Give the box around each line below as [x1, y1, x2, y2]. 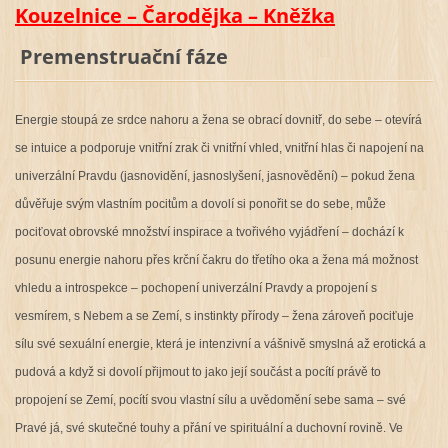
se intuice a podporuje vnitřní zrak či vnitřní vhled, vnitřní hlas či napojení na [14, 140, 424, 155]
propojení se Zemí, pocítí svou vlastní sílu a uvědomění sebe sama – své [14, 392, 406, 407]
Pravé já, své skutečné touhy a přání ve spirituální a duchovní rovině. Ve [14, 420, 403, 435]
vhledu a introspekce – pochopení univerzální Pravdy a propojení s [14, 280, 377, 295]
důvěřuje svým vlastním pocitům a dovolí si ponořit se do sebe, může [14, 196, 386, 211]
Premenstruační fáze [14, 42, 228, 70]
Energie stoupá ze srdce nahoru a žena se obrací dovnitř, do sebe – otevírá [14, 112, 422, 127]
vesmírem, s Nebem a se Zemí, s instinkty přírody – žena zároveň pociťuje [14, 308, 414, 323]
